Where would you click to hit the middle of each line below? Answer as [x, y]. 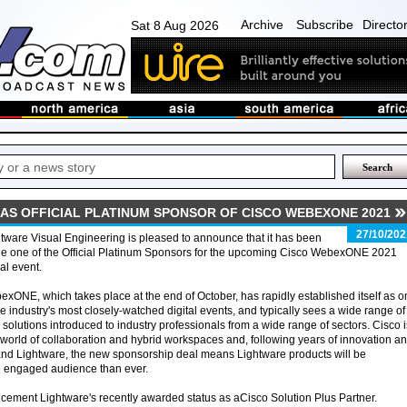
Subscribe [325, 25]
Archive [262, 25]
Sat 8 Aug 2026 [175, 25]
